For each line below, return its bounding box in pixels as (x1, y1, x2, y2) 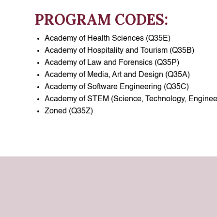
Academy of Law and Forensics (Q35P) (45, 59, 179, 67)
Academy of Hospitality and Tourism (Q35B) (45, 47, 194, 55)
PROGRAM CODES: (35, 10, 168, 29)
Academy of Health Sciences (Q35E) (45, 35, 170, 43)
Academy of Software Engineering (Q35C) (45, 83, 189, 91)
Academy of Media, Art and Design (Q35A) (45, 71, 190, 79)
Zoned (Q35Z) (45, 108, 93, 115)
